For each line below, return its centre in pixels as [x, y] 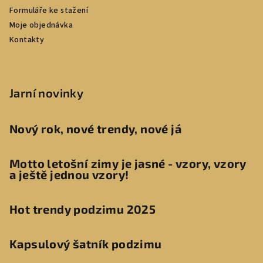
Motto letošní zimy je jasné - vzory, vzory [128, 163]
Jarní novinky [47, 93]
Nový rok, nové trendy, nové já [95, 129]
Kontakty [27, 40]
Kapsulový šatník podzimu [86, 244]
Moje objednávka [41, 25]
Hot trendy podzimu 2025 [83, 209]
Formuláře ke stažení [49, 11]
